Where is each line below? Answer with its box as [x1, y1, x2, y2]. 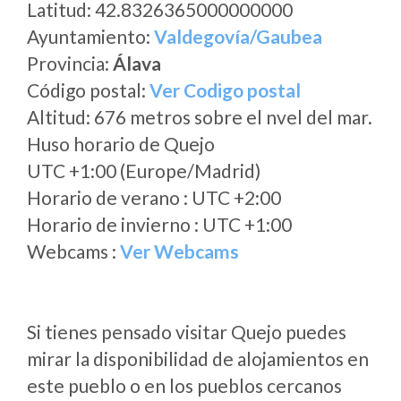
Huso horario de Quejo [27, 132, 215, 155]
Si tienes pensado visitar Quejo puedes [27, 320, 346, 343]
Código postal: [27, 79, 149, 101]
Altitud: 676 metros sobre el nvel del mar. [27, 106, 372, 128]
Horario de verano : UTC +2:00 [27, 186, 281, 209]
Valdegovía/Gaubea [154, 25, 322, 47]
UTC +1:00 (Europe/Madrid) [27, 159, 260, 182]
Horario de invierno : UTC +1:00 [27, 213, 292, 235]
